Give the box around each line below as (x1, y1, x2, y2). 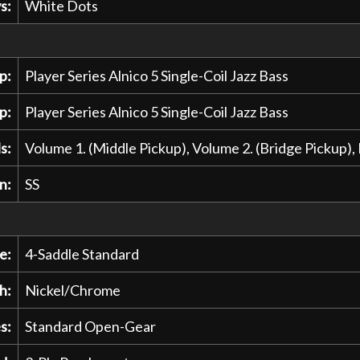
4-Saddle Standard (24, 245, 139, 264)
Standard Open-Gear (24, 317, 156, 336)
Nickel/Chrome (24, 281, 121, 300)
